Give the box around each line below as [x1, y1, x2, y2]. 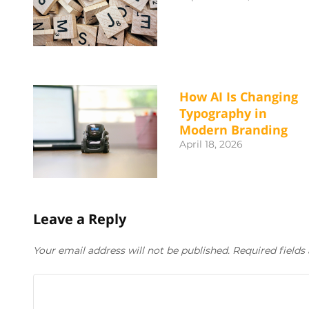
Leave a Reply [33, 210, 126, 229]
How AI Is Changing [179, 88, 298, 106]
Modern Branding [179, 121, 288, 139]
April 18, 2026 [179, 138, 243, 151]
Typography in [179, 105, 267, 122]
